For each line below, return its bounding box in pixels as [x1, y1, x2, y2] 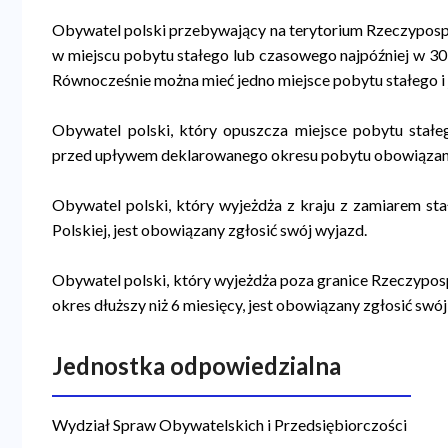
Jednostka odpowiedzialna [52, 350, 342, 380]
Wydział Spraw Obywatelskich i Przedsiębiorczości [52, 414, 408, 434]
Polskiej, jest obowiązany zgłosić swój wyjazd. [52, 219, 368, 239]
